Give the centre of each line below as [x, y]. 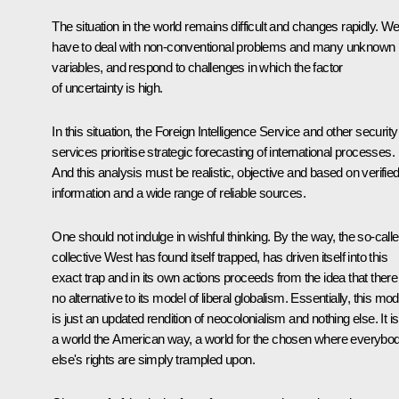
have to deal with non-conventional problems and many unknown [224, 46]
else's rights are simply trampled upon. [153, 359]
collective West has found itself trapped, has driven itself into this [220, 256]
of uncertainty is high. [107, 87]
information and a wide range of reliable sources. [179, 192]
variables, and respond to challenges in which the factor [197, 67]
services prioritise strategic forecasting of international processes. [223, 151]
